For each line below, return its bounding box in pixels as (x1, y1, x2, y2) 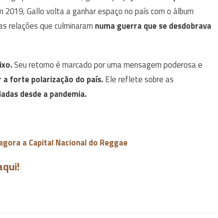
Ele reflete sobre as (103, 73, 174, 86)
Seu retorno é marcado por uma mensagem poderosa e (14, 58, 202, 71)
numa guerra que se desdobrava (95, 19, 211, 32)
